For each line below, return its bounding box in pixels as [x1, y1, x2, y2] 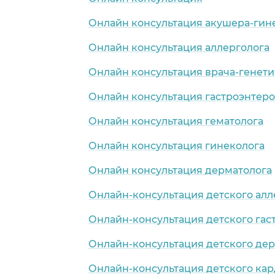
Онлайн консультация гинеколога [88, 139, 265, 152]
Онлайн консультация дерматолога [88, 164, 272, 176]
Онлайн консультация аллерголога [88, 41, 269, 53]
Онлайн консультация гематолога [88, 115, 263, 127]
